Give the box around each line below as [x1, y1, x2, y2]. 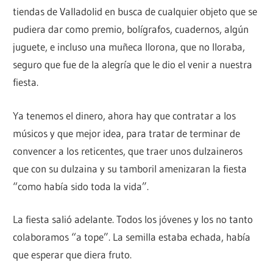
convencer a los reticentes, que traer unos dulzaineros [13, 144, 243, 157]
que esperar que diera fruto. [13, 248, 132, 261]
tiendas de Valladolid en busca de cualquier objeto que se [13, 5, 258, 18]
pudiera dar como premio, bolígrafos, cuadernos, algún [13, 23, 249, 36]
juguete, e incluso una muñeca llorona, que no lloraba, [13, 40, 246, 54]
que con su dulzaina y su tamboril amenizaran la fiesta [13, 161, 247, 175]
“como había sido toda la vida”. [13, 179, 149, 193]
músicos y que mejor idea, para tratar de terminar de [13, 126, 241, 140]
